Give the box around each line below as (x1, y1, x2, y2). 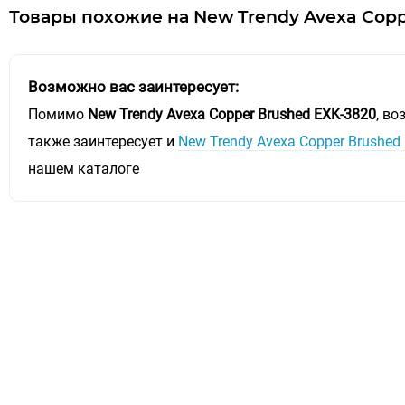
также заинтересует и (28, 132, 178, 150)
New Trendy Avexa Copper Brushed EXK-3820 (88, 105, 376, 123)
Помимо (28, 105, 88, 123)
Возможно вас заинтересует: (28, 77, 239, 96)
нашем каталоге (28, 159, 139, 177)
